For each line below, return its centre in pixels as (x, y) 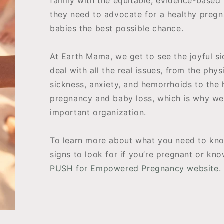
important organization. (98, 113)
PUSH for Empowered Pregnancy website (134, 169)
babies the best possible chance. (117, 29)
